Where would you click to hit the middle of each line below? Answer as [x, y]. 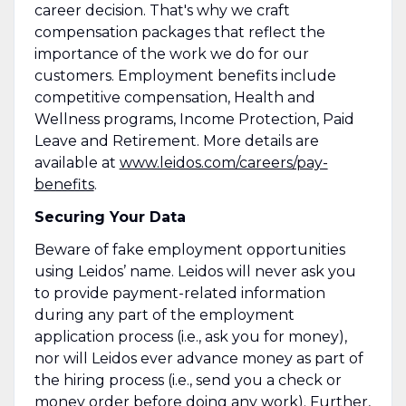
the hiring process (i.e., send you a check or [188, 380]
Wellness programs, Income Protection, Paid [194, 119]
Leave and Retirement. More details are [176, 140]
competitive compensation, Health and [174, 97]
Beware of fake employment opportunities [189, 249]
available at [77, 162]
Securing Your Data [110, 217]
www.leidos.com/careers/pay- [223, 162]
